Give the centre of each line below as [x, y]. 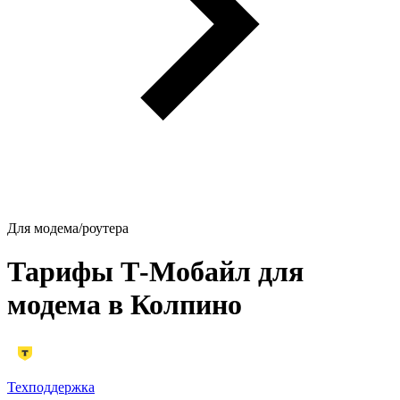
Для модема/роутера [68, 228]
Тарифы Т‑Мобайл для [155, 271]
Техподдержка [51, 387]
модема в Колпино [125, 304]
